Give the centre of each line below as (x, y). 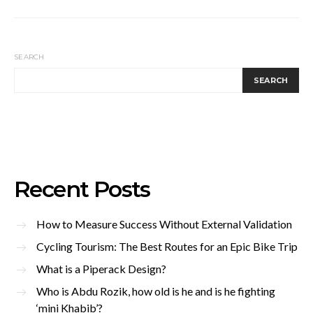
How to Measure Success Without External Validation (164, 224)
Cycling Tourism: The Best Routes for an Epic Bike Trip (167, 246)
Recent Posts (82, 189)
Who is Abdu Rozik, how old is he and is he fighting (156, 291)
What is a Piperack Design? (101, 268)
